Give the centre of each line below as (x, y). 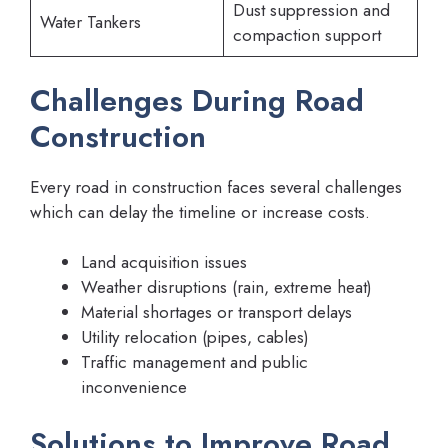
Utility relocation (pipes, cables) (195, 337)
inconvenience (134, 387)
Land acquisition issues (164, 262)
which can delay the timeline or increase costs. (200, 211)
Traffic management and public (194, 362)
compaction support (306, 35)
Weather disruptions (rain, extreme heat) (226, 287)
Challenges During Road (197, 100)
